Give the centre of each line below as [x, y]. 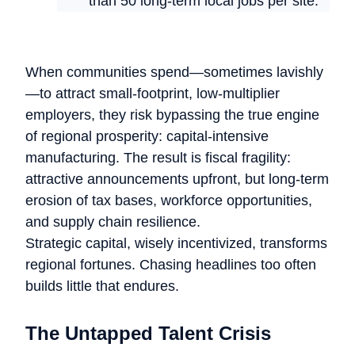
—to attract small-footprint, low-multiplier [153, 94]
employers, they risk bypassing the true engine [172, 115]
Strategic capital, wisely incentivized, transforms [176, 244]
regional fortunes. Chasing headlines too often [171, 265]
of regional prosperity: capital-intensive [147, 137]
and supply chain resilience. [113, 222]
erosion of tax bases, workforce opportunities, [169, 201]
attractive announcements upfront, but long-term [177, 179]
